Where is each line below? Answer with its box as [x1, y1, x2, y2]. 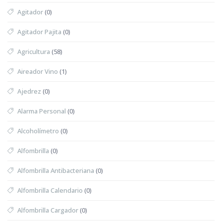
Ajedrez [17, 86, 41, 96]
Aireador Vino [17, 66, 58, 76]
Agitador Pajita [17, 27, 61, 36]
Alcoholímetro [17, 126, 59, 135]
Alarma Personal [17, 106, 66, 115]
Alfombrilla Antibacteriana [17, 166, 94, 175]
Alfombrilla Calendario [17, 185, 83, 195]
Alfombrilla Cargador [17, 205, 78, 215]
